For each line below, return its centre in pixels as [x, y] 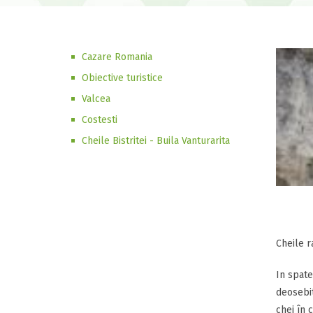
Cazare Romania [117, 57]
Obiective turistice [122, 78]
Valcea [96, 99]
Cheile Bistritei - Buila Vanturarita [156, 141]
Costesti [100, 120]
